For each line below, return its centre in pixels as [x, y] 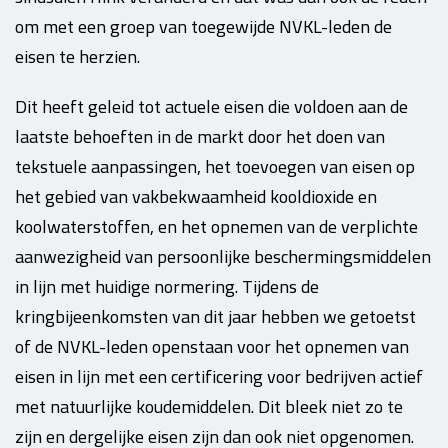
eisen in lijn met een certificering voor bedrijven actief [219, 376]
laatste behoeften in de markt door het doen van [200, 136]
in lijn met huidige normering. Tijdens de [167, 286]
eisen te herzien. [77, 56]
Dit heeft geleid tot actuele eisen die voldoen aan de [211, 106]
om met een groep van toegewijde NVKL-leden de [203, 26]
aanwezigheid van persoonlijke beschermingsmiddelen [223, 256]
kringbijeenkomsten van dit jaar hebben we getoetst [215, 316]
